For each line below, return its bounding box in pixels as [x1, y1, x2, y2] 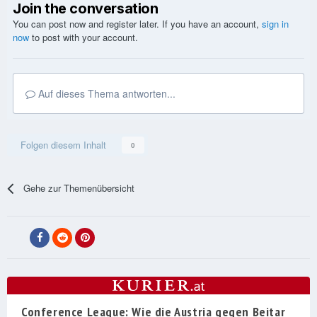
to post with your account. [29, 30, 138, 45]
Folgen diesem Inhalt [21, 138, 106, 152]
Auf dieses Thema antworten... [35, 86, 175, 101]
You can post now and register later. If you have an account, [13, 17, 262, 31]
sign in [262, 17, 289, 31]
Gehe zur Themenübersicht [23, 181, 135, 195]
